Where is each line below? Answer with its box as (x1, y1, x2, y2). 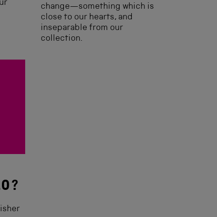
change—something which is (41, 2, 154, 11)
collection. (41, 34, 83, 43)
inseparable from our (41, 24, 123, 32)
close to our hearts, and (41, 13, 133, 22)
